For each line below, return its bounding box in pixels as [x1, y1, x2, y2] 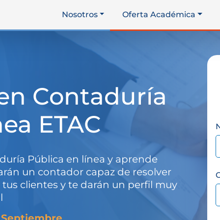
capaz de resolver [86, 166, 171, 178]
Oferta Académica [122, 10, 196, 19]
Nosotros [61, 10, 98, 19]
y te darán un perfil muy [60, 179, 177, 191]
